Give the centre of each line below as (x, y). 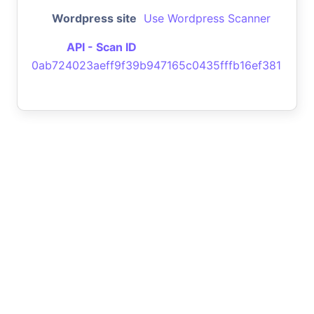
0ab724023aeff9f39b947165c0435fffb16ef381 (156, 65)
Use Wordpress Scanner (207, 18)
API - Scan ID (102, 47)
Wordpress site (94, 18)
